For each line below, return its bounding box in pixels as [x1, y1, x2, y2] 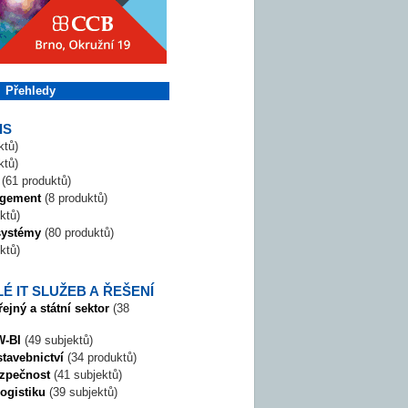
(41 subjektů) [54, 368, 122, 382]
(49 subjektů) [25, 333, 93, 347]
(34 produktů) [67, 351, 137, 364]
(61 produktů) [2, 174, 71, 188]
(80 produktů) [45, 226, 114, 240]
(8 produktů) [45, 191, 107, 205]
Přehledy [5, 84, 56, 97]
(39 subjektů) [49, 385, 117, 399]
